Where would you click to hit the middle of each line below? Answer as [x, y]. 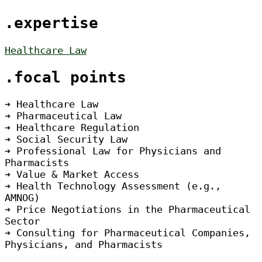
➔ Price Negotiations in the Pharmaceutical [127, 209]
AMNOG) [22, 197]
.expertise [51, 23]
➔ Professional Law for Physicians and [113, 151]
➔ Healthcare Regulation [72, 127]
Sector [22, 221]
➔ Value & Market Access [72, 174]
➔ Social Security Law [66, 139]
